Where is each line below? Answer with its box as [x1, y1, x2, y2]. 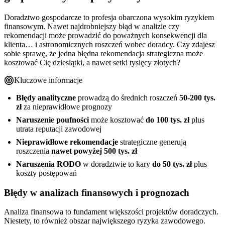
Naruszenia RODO [16, 159, 81, 168]
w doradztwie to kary [81, 159, 152, 168]
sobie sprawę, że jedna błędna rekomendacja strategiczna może [4, 49, 203, 58]
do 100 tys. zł [146, 115, 189, 124]
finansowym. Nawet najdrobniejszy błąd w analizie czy [4, 22, 179, 31]
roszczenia [16, 146, 51, 155]
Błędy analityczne [16, 93, 76, 102]
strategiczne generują [118, 137, 186, 146]
